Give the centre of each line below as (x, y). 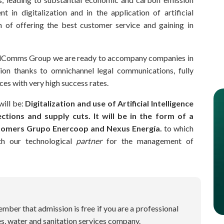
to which (178, 128)
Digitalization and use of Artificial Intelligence (109, 103)
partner (89, 140)
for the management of (148, 140)
